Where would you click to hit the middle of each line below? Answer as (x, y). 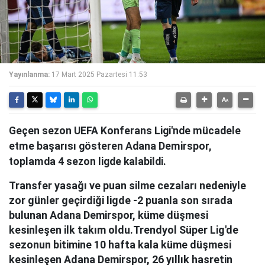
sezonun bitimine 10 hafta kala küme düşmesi (120, 245)
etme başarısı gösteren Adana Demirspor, (110, 146)
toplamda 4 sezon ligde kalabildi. (88, 161)
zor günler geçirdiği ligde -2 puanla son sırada (121, 200)
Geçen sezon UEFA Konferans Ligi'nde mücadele (125, 131)
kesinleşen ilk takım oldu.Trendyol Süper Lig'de (124, 230)
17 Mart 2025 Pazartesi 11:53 (99, 75)
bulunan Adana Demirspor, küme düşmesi (109, 215)
